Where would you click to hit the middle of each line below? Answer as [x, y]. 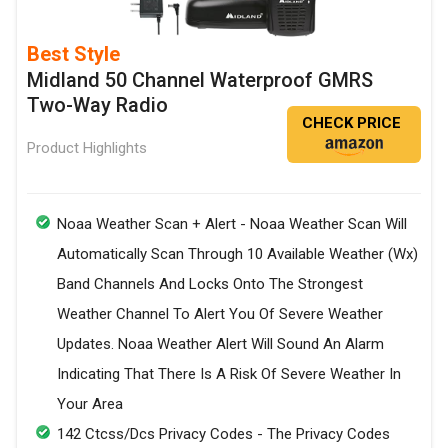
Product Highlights [87, 148]
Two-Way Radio [97, 105]
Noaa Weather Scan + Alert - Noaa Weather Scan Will [232, 224]
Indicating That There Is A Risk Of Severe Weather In [229, 374]
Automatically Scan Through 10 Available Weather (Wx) [237, 254]
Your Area [90, 404]
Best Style [73, 54]
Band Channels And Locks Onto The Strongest [210, 284]
